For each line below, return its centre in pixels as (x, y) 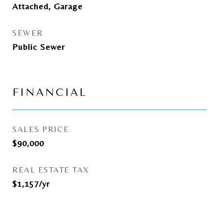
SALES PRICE (41, 129)
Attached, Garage (47, 6)
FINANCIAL (50, 92)
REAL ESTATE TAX (51, 170)
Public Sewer (39, 47)
